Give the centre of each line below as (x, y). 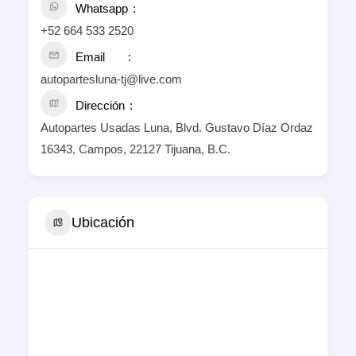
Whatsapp (102, 9)
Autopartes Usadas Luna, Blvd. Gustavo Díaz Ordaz (177, 128)
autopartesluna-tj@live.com (111, 79)
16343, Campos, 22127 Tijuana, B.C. (135, 149)
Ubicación (103, 222)
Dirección (100, 106)
